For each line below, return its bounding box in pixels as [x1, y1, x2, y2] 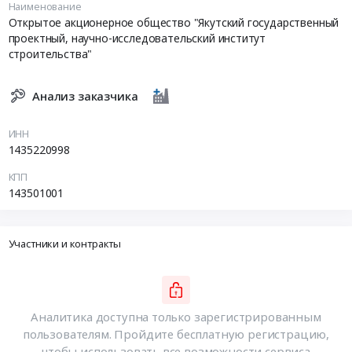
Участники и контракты [8, 236, 122, 251]
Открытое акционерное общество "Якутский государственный [8, 15, 339, 31]
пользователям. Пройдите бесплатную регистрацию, [23, 326, 329, 343]
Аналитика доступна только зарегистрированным [31, 309, 321, 325]
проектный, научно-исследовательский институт [8, 31, 266, 46]
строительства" [8, 46, 93, 62]
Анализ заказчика [32, 87, 138, 104]
